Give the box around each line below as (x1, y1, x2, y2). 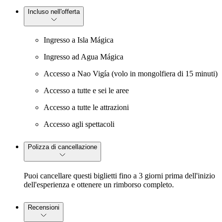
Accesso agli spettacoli (44, 120, 114, 129)
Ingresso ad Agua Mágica (44, 53, 123, 61)
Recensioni (28, 204, 59, 212)
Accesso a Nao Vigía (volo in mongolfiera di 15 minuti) (44, 69, 218, 78)
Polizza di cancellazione (28, 143, 97, 151)
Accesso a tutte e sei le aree (44, 86, 129, 95)
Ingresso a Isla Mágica (44, 36, 113, 45)
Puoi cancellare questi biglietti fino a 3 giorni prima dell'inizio (24, 171, 215, 180)
